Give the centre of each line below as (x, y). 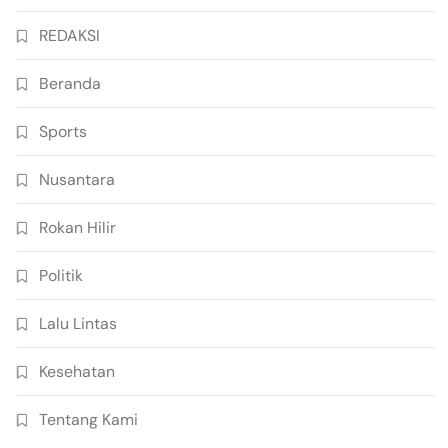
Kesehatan (77, 371)
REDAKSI (69, 35)
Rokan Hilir (77, 227)
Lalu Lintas (78, 323)
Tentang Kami (88, 419)
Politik (61, 275)
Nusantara (77, 179)
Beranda (70, 83)
